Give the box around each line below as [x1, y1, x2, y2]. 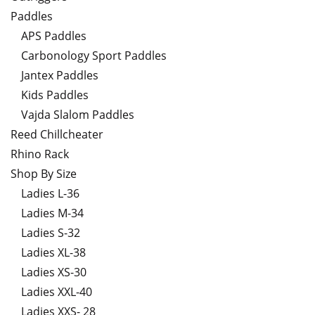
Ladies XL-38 [21, 245, 86, 261]
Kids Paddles [21, 87, 89, 103]
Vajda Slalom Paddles [21, 107, 134, 123]
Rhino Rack [11, 146, 69, 162]
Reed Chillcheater [11, 127, 103, 143]
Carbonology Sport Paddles [21, 48, 167, 64]
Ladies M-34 [21, 205, 84, 221]
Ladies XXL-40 [21, 284, 92, 300]
